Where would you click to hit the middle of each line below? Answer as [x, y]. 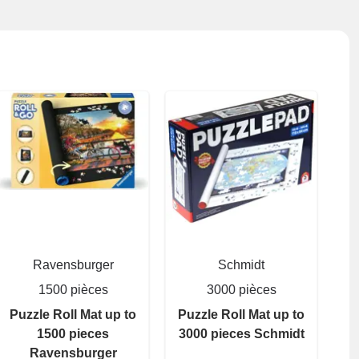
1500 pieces [73, 334]
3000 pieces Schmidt [241, 334]
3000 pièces [241, 290]
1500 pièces [73, 290]
